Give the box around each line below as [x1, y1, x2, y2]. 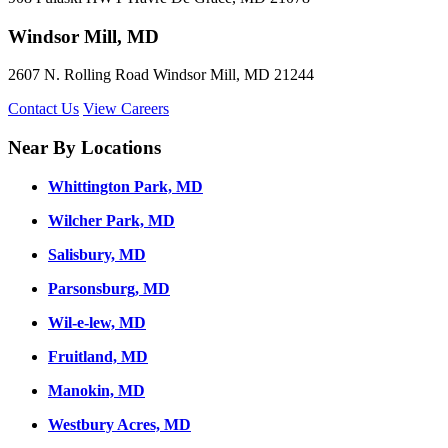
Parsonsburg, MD [48, 279, 170, 297]
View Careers [83, 100, 169, 118]
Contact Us [8, 100, 79, 118]
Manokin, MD [48, 381, 145, 399]
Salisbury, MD [48, 245, 146, 263]
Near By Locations [8, 137, 161, 159]
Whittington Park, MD [48, 177, 203, 195]
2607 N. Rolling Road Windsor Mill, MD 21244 [8, 66, 314, 84]
